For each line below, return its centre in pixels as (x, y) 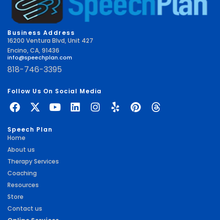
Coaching (22, 173)
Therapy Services (33, 161)
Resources (23, 185)
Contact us (25, 208)
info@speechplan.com (40, 58)
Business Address (41, 33)
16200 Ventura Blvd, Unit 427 (50, 40)
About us (21, 149)
